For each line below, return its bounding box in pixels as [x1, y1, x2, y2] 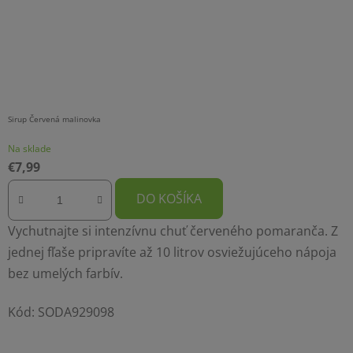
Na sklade [8, 142, 51, 156]
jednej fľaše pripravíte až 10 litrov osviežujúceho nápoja [8, 243, 336, 261]
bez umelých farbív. [8, 264, 123, 282]
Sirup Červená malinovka [8, 113, 101, 125]
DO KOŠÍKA [136, 190, 202, 208]
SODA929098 [38, 303, 114, 321]
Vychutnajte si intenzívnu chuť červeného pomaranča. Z [8, 221, 338, 240]
